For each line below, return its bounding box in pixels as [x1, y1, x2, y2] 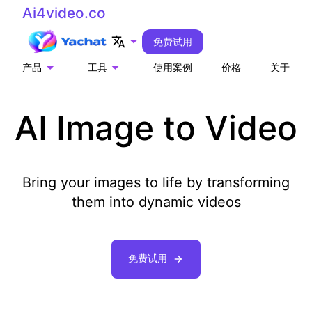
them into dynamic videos [71, 194, 241, 210]
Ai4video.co [22, 4, 106, 22]
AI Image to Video [15, 107, 297, 148]
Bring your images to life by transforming [22, 174, 290, 191]
